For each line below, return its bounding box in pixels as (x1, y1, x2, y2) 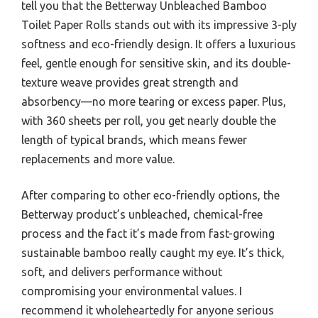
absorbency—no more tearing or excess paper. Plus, (21, 95, 286, 109)
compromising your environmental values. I (21, 285, 242, 298)
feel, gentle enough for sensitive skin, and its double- (21, 57, 291, 70)
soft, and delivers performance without (21, 265, 222, 279)
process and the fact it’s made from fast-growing (21, 227, 275, 241)
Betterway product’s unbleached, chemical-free (21, 208, 263, 221)
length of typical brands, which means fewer (21, 133, 247, 147)
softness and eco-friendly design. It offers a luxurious (21, 38, 296, 51)
